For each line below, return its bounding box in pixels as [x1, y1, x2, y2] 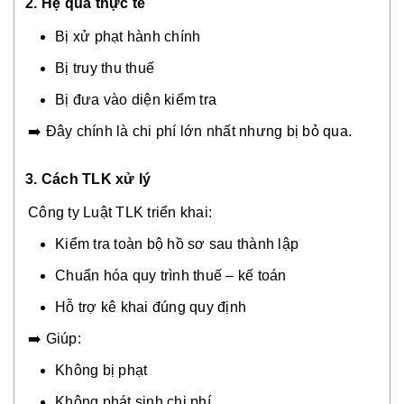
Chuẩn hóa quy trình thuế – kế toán [55, 268, 287, 284]
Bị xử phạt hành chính [55, 29, 201, 45]
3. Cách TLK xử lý [25, 171, 151, 188]
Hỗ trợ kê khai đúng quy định [55, 299, 246, 316]
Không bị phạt [55, 363, 148, 379]
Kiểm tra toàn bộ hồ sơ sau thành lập [55, 236, 298, 252]
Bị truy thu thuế [55, 60, 154, 77]
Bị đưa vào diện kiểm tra [55, 92, 216, 108]
